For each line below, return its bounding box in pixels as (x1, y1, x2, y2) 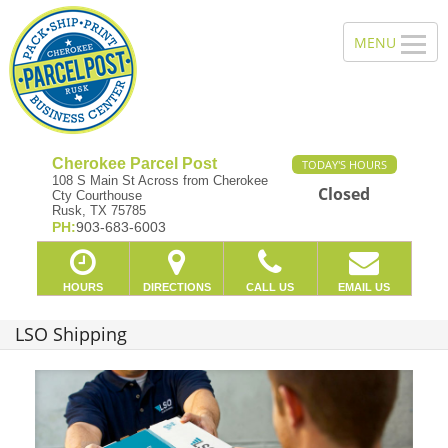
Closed (318, 183, 370, 205)
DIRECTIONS (142, 280, 211, 293)
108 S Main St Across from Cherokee (51, 173, 268, 188)
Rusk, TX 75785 (51, 203, 146, 218)
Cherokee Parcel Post (51, 155, 217, 172)
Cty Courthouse (51, 188, 142, 203)
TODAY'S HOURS (301, 157, 387, 172)
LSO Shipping (15, 322, 127, 346)
